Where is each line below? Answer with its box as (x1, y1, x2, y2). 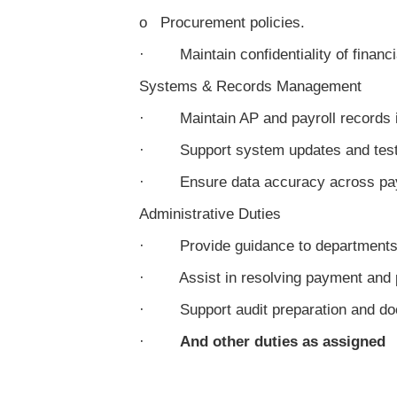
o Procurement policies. (139, 14, 305, 31)
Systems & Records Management (139, 78, 362, 95)
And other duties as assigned (180, 333, 385, 350)
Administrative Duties (139, 206, 281, 222)
